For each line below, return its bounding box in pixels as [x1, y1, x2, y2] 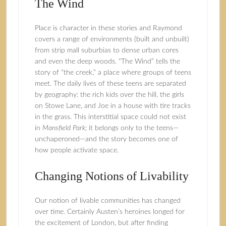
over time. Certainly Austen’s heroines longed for [34, 208, 185, 215]
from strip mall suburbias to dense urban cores [34, 47, 179, 54]
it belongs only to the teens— [86, 125, 179, 132]
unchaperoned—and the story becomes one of [34, 136, 178, 143]
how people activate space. [34, 147, 119, 154]
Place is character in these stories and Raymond [34, 25, 182, 32]
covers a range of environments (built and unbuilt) [34, 36, 189, 43]
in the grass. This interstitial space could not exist [34, 114, 186, 121]
